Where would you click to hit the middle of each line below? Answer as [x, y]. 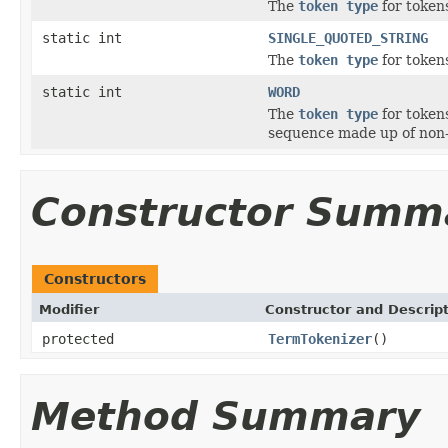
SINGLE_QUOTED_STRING [348, 37]
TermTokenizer [320, 338]
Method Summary [225, 416]
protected [78, 338]
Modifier [69, 309]
